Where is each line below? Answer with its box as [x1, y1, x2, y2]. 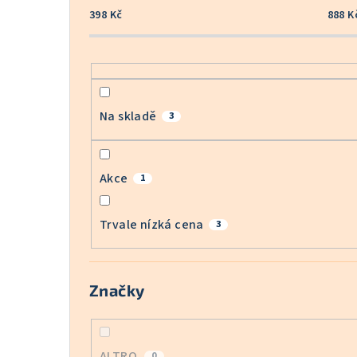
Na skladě [100, 108, 157, 126]
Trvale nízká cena [100, 215, 204, 233]
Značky [89, 280, 145, 300]
